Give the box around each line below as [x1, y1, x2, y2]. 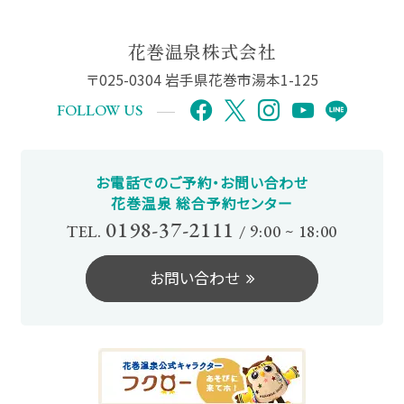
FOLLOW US [56, 100, 142, 121]
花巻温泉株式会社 [127, 38, 277, 64]
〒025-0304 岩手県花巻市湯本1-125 [86, 69, 318, 90]
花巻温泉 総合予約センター [111, 193, 293, 215]
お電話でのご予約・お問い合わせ [96, 172, 308, 194]
